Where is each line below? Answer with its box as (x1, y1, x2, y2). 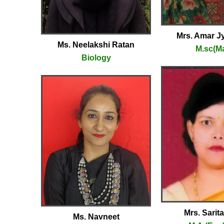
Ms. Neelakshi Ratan (57, 40, 134, 49)
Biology (81, 53, 111, 62)
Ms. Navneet (72, 212, 119, 221)
